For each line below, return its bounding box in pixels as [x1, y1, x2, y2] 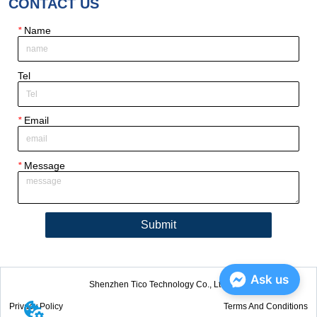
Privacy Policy [9, 301, 64, 312]
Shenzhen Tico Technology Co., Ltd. [89, 279, 228, 290]
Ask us [250, 272, 289, 287]
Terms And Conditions [223, 301, 308, 312]
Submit [141, 218, 176, 231]
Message [21, 160, 65, 172]
